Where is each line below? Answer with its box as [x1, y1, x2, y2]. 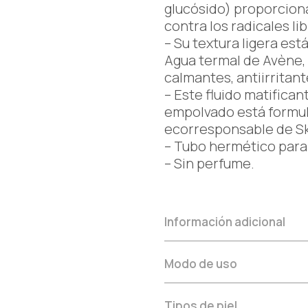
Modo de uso [164, 256, 237, 272]
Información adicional [164, 214, 285, 230]
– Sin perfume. [164, 154, 254, 173]
